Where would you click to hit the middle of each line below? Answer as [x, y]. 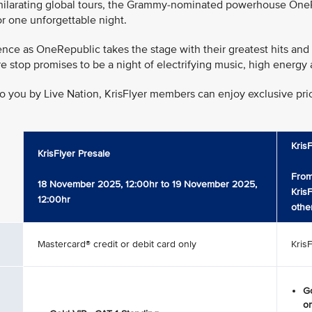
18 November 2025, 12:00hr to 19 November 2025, [147, 184]
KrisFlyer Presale [74, 154]
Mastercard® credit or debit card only [117, 244]
